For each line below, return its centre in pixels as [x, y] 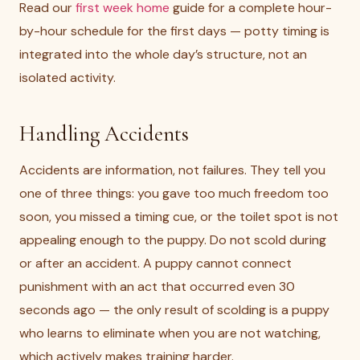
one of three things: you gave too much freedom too [174, 193]
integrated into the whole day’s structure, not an [163, 54]
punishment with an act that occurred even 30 [157, 286]
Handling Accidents [104, 134]
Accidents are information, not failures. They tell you [172, 170]
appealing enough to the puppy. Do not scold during [173, 240]
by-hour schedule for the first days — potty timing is [174, 31]
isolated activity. [67, 78]
